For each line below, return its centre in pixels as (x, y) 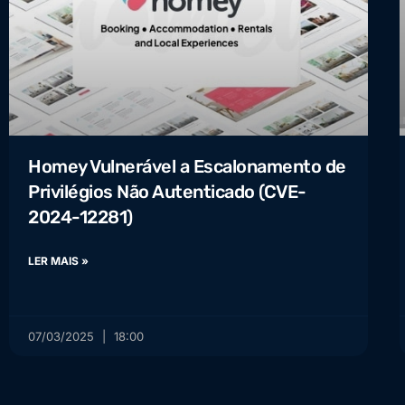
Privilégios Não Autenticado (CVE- (167, 192)
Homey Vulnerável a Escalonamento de (187, 167)
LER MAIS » (58, 261)
